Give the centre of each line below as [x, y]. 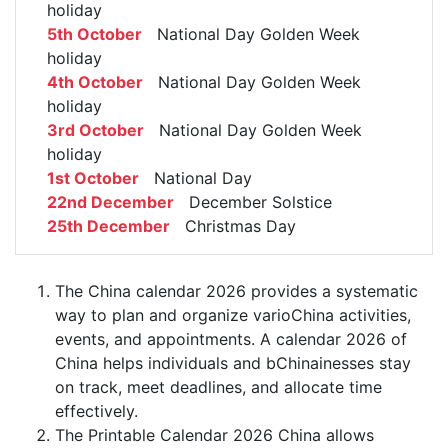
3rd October [95, 130]
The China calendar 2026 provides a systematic [236, 291]
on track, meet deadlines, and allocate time [218, 387]
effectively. [96, 411]
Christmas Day [233, 226]
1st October [93, 178]
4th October [95, 82]
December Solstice [253, 202]
